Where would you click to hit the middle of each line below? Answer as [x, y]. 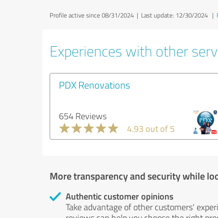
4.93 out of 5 [151, 128]
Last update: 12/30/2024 [174, 15]
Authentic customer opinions [119, 196]
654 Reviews [83, 116]
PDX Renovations [94, 85]
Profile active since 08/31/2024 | [95, 15]
